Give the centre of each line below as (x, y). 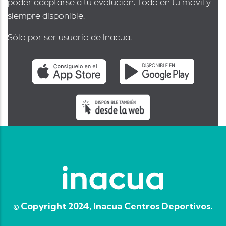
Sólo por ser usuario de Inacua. (70, 38)
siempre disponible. (46, 16)
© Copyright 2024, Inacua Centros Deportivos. (113, 206)
